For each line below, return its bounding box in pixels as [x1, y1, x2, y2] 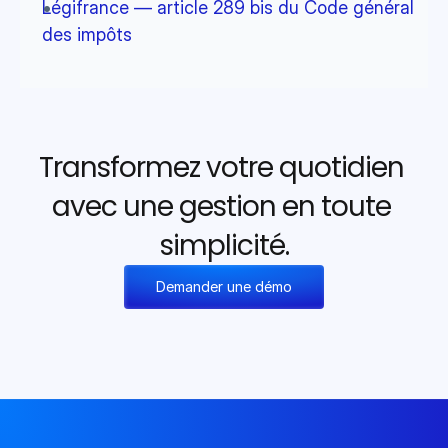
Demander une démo [156, 278, 292, 295]
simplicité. [159, 226, 289, 265]
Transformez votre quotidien [38, 148, 404, 187]
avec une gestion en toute [51, 187, 391, 226]
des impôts [42, 24, 132, 45]
